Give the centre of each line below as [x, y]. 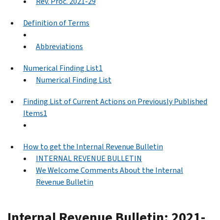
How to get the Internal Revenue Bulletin [93, 146]
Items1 [35, 113]
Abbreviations [59, 46]
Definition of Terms [56, 23]
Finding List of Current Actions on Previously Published [115, 101]
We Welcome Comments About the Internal [110, 170]
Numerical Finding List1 [63, 68]
